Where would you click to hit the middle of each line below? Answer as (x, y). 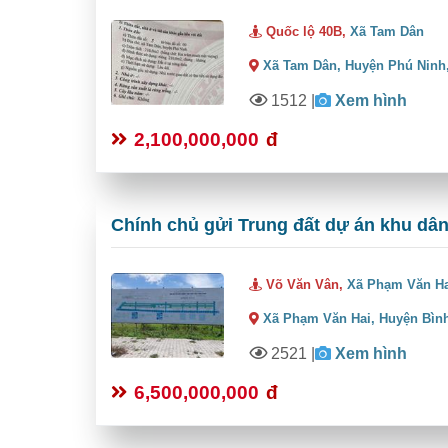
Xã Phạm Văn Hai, (319, 319)
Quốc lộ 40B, (306, 32)
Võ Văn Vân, (305, 285)
